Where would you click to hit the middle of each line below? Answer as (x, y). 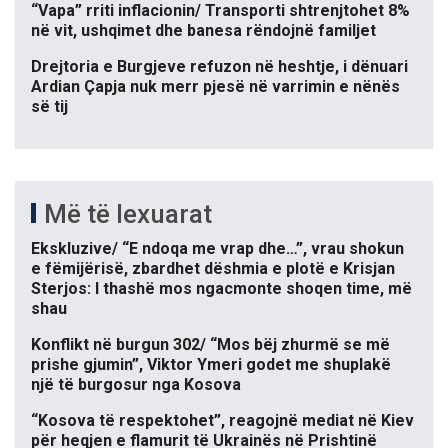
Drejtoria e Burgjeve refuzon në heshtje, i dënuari (219, 67)
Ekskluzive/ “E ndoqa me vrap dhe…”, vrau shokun (217, 249)
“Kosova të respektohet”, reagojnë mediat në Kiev (222, 421)
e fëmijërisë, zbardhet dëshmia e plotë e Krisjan (213, 269)
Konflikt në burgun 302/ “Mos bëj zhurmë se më (210, 345)
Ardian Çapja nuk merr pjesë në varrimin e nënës (215, 87)
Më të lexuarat (128, 214)
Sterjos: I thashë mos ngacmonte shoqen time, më (221, 289)
